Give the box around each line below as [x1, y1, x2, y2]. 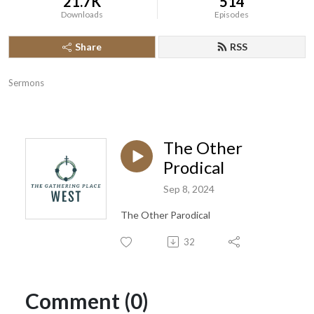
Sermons [8, 77, 44, 88]
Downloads [61, 9, 104, 20]
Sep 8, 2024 [163, 182, 214, 195]
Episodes [214, 9, 250, 20]
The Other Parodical [121, 208, 210, 221]
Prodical [163, 157, 224, 177]
